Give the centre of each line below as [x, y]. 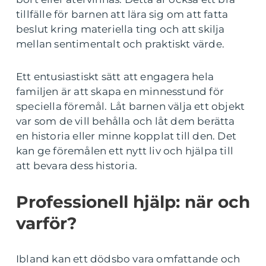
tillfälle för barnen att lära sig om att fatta [122, 14]
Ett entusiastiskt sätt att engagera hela [115, 77]
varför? [46, 223]
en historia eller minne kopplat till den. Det [126, 136]
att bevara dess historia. [77, 166]
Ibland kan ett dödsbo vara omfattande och [128, 259]
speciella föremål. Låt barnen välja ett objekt [131, 106]
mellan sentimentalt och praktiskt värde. [121, 44]
